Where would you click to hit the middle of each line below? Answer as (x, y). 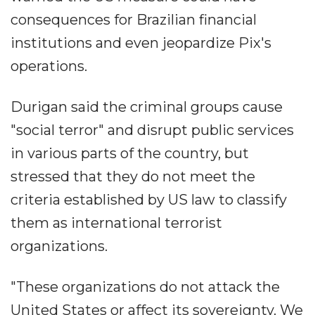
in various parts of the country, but (130, 153)
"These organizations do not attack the (145, 287)
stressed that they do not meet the (133, 176)
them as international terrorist (116, 223)
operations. (49, 66)
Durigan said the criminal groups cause (147, 107)
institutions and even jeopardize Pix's (141, 43)
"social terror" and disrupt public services (152, 130)
